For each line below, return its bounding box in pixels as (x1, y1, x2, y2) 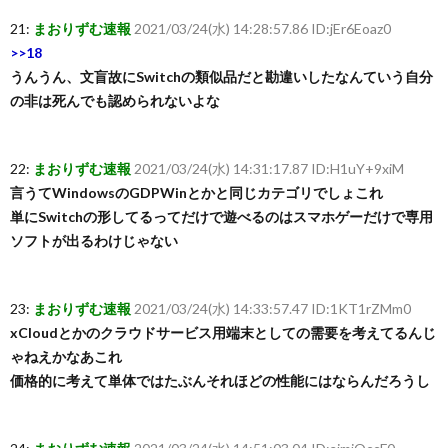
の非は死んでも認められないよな (10, 92, 220, 109)
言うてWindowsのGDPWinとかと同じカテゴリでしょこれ (10, 184, 383, 201)
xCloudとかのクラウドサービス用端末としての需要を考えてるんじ (10, 324, 436, 341)
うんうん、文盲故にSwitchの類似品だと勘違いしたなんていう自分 (10, 68, 433, 85)
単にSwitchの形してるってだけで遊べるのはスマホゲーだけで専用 (10, 208, 433, 225)
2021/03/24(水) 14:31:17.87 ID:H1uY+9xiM (134, 160, 404, 177)
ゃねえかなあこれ (10, 348, 122, 365)
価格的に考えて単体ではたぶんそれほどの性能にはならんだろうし (10, 372, 430, 389)
